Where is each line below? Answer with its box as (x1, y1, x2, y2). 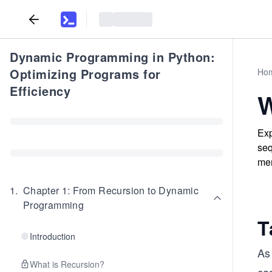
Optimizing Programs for (10, 65, 161, 83)
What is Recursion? (30, 258, 104, 270)
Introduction (30, 230, 75, 242)
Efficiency (10, 82, 70, 100)
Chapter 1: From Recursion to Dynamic (22, 183, 199, 197)
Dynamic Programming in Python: (10, 48, 215, 66)
